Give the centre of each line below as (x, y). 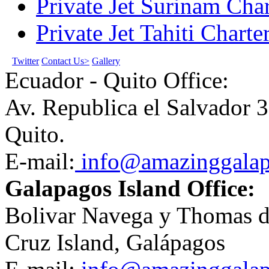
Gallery (106, 61)
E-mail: (40, 161)
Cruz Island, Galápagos (115, 242)
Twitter (26, 61)
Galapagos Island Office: (130, 188)
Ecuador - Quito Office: (117, 80)
